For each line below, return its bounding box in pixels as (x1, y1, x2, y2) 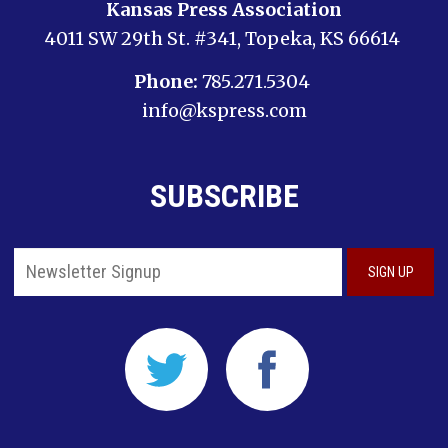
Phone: (134, 70, 198, 94)
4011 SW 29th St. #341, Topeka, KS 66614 (44, 26, 404, 50)
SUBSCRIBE (149, 176, 299, 215)
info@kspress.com (141, 99, 307, 123)
